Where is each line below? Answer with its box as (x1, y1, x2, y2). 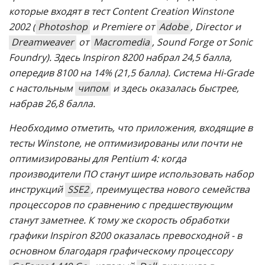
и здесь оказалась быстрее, (111, 82, 239, 95)
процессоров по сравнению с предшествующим (9, 198, 232, 211)
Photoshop (38, 20, 88, 33)
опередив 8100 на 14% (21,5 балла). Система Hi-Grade (9, 66, 254, 79)
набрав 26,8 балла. (9, 97, 95, 110)
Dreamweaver (11, 35, 74, 49)
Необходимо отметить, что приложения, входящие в (9, 121, 253, 134)
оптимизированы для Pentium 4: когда (9, 152, 186, 165)
